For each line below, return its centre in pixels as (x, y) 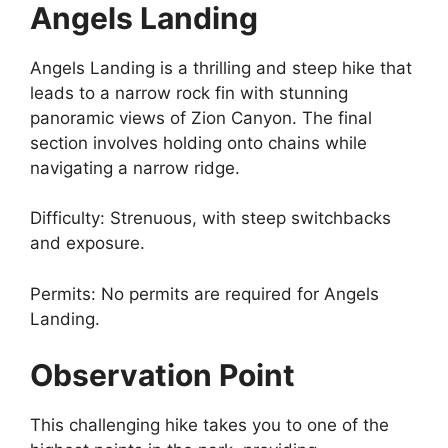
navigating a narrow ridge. (135, 167)
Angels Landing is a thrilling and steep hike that (221, 67)
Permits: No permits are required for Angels (204, 293)
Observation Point (162, 375)
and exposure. (87, 243)
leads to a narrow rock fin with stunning (189, 92)
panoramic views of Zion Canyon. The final (201, 117)
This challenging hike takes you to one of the (209, 425)
